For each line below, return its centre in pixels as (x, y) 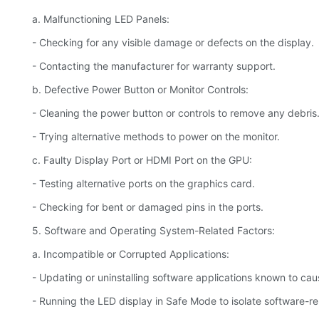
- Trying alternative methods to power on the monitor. (156, 137)
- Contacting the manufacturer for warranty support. (154, 66)
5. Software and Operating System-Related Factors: (153, 231)
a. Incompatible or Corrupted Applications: (131, 254)
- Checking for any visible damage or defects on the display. (173, 43)
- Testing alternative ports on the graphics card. (143, 184)
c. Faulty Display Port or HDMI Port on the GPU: (142, 160)
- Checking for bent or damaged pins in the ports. (148, 207)
